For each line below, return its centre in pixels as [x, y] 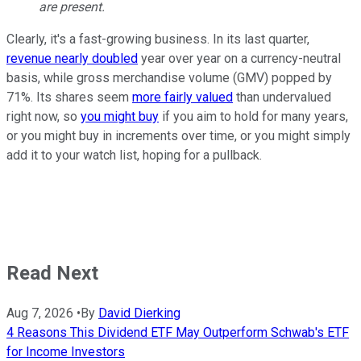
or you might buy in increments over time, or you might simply [178, 135]
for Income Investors [66, 351]
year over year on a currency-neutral [239, 58]
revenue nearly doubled [72, 58]
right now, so [44, 116]
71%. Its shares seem [69, 97]
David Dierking [139, 313]
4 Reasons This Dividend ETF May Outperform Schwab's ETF [178, 332]
